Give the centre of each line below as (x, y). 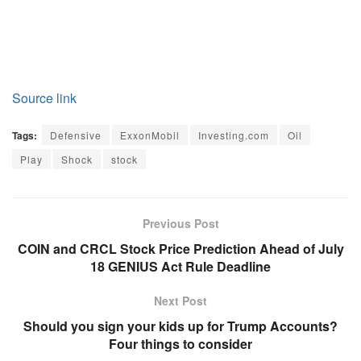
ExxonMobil (150, 135)
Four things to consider (180, 343)
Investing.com (234, 135)
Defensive (76, 135)
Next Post (180, 300)
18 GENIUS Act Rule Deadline (180, 266)
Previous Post (180, 223)
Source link (44, 98)
